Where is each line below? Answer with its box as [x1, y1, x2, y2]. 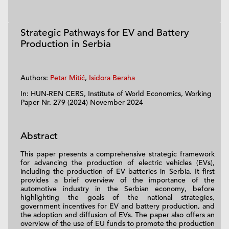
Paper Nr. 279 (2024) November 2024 [20, 98, 143, 107]
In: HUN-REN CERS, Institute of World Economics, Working [20, 89, 212, 99]
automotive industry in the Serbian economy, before [20, 184, 215, 194]
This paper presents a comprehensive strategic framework [20, 149, 215, 159]
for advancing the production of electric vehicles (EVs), [20, 158, 215, 168]
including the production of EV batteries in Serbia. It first [20, 167, 215, 176]
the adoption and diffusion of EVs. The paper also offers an [20, 210, 215, 220]
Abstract [20, 130, 58, 142]
